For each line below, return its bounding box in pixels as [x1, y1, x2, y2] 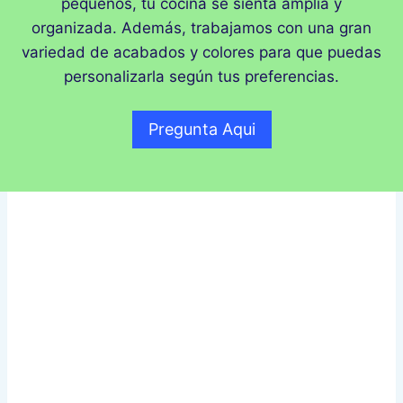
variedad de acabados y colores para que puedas [22, 42, 381, 61]
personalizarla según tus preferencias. [64, 67, 339, 85]
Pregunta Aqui [148, 120, 255, 139]
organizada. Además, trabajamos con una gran [31, 18, 372, 37]
